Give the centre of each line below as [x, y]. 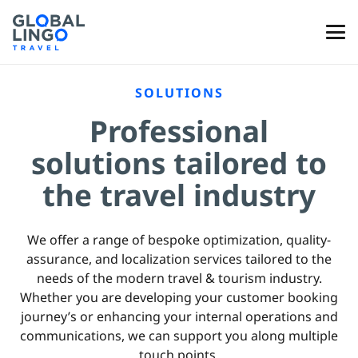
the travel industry [179, 195]
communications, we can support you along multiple [179, 336]
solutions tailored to [179, 163]
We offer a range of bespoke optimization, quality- [179, 240]
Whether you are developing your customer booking [179, 297]
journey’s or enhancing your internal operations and [179, 316]
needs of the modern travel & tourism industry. [179, 278]
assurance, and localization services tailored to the [179, 259]
